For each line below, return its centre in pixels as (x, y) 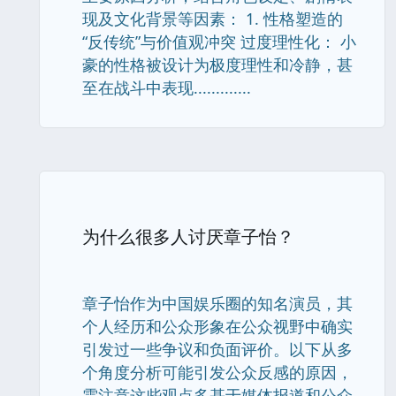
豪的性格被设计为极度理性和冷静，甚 (217, 65)
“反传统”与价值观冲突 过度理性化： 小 (219, 42)
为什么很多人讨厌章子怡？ (188, 236)
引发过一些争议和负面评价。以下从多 (217, 349)
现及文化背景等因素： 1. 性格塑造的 (213, 19)
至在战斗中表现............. (167, 88)
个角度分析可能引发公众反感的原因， (217, 372)
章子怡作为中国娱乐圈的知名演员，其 (217, 303)
